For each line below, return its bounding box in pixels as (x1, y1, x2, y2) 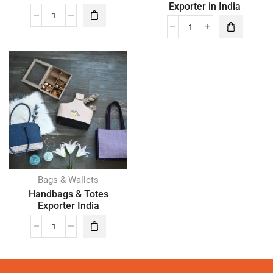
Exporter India (37, 200, 99, 211)
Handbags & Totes (28, 188, 108, 200)
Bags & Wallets (38, 174, 99, 185)
